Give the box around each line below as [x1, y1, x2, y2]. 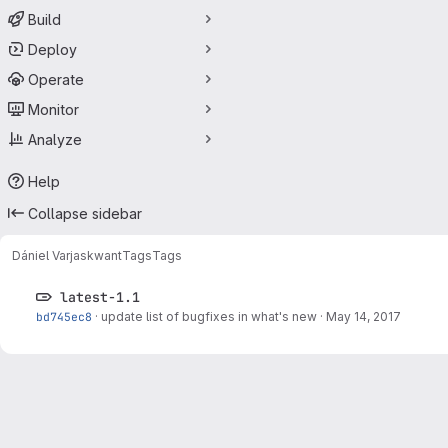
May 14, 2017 [326, 309, 401, 324]
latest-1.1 [52, 288, 140, 306]
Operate [28, 70, 84, 88]
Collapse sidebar [28, 204, 142, 222]
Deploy [28, 40, 77, 58]
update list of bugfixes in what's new [101, 309, 317, 324]
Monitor [28, 100, 79, 118]
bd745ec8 [36, 309, 92, 324]
